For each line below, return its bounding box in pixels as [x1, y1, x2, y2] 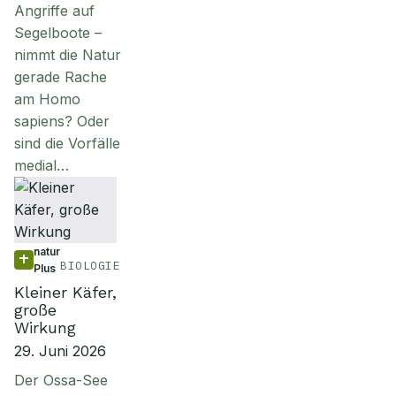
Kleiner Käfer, [14, 283, 117, 301]
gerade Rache [14, 68, 107, 86]
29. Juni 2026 [14, 342, 106, 360]
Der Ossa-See [14, 371, 108, 389]
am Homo [14, 90, 80, 108]
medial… [14, 156, 69, 174]
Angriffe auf [14, 2, 95, 19]
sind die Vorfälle [14, 134, 120, 152]
